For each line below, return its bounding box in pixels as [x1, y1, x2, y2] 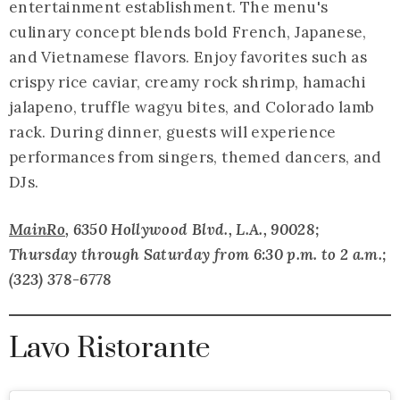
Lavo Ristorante [9, 329, 211, 367]
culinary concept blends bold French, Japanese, [9, 21, 367, 42]
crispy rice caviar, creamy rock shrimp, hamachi [9, 71, 366, 92]
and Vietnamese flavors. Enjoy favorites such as [9, 46, 367, 67]
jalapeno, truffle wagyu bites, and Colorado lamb [9, 96, 375, 117]
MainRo [9, 219, 66, 239]
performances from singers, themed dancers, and [9, 146, 382, 167]
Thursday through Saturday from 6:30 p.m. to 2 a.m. [9, 244, 382, 264]
